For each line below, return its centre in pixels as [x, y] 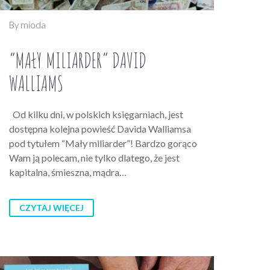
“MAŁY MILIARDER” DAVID [78, 60]
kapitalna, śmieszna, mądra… [68, 172]
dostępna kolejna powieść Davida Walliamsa [100, 129]
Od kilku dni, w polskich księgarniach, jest [96, 115]
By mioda [27, 25]
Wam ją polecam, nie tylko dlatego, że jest [94, 158]
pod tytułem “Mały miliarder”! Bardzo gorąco [103, 143]
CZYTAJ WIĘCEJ [52, 208]
